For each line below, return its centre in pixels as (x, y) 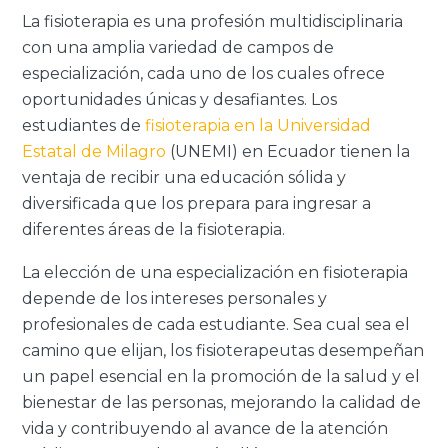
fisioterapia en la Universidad (256, 125)
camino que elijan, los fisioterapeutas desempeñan (223, 350)
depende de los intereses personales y (175, 298)
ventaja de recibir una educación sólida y (184, 177)
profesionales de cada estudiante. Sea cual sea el (216, 324)
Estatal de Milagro (94, 151)
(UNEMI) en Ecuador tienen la (288, 151)
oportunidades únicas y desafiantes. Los (180, 99)
